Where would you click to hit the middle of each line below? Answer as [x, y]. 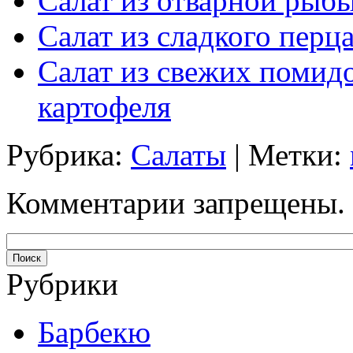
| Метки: [288, 155]
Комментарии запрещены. [176, 203]
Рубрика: [69, 155]
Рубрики [62, 284]
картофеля [104, 107]
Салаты [178, 155]
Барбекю [94, 333]
